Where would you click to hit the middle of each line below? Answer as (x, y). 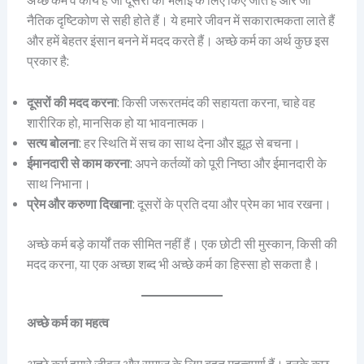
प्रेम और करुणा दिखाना (79, 204)
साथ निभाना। (58, 184)
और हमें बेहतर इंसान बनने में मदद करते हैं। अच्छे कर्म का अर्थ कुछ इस (178, 41)
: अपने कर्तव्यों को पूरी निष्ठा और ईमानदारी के (228, 163)
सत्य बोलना (52, 143)
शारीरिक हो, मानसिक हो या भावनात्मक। (116, 123)
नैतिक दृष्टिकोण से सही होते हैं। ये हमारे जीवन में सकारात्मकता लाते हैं (180, 20)
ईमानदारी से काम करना (78, 163)
